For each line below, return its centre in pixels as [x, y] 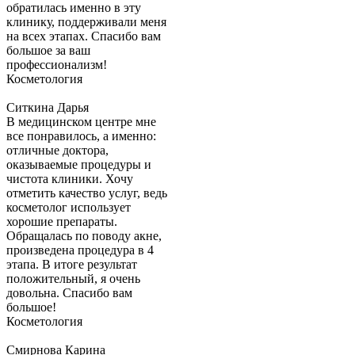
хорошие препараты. [62, 222]
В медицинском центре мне [81, 122]
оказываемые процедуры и [79, 165]
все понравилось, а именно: [81, 136]
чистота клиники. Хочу [70, 179]
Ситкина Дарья [48, 108]
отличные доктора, [57, 151]
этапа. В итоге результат [72, 265]
